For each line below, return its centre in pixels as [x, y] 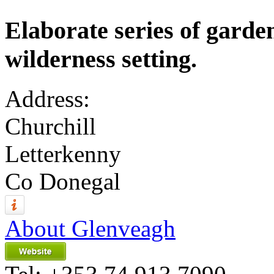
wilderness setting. [101, 59]
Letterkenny [63, 154]
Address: [47, 98]
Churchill [50, 126]
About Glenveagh [90, 228]
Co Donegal [63, 181]
